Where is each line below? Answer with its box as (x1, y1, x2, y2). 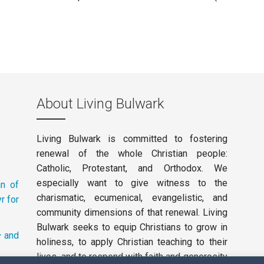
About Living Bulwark (37, 95, 165, 112)
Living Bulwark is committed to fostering (37, 133, 227, 144)
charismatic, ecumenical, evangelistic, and (37, 192, 227, 203)
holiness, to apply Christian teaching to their (37, 236, 227, 247)
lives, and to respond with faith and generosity (37, 250, 227, 262)
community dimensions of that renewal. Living (37, 206, 227, 218)
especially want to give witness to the (37, 177, 227, 189)
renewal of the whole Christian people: (37, 147, 227, 159)
